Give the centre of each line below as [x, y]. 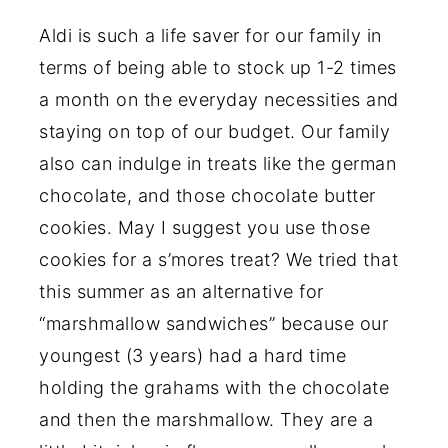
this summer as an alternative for [181, 291]
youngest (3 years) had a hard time [193, 355]
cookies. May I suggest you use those [205, 227]
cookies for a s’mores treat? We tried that [219, 259]
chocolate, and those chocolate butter [207, 195]
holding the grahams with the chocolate [214, 387]
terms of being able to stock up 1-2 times [218, 67]
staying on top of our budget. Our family [215, 131]
